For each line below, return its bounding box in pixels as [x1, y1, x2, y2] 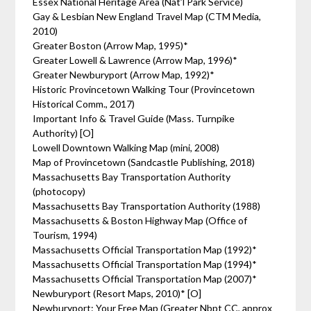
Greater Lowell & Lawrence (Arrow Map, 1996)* [33, 54, 238, 66]
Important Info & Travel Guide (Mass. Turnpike [33, 112, 235, 124]
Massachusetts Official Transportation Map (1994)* [33, 258, 258, 270]
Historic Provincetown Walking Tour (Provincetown [33, 83, 255, 95]
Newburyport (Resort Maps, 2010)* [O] [33, 287, 204, 299]
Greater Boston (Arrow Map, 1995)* [33, 40, 189, 51]
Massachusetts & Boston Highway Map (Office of [33, 215, 248, 226]
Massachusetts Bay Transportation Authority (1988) [33, 200, 261, 212]
